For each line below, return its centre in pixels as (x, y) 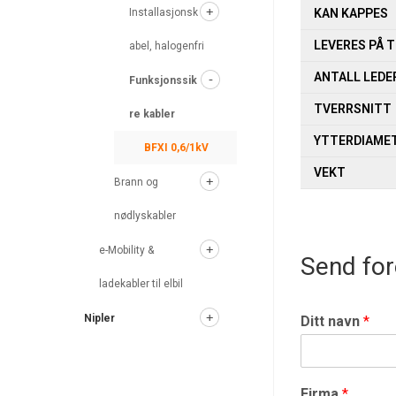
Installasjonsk (164, 12)
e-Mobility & (127, 250)
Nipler (100, 318)
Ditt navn (332, 321)
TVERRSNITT (353, 109)
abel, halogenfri (167, 46)
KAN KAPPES (351, 13)
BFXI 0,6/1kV (177, 148)
